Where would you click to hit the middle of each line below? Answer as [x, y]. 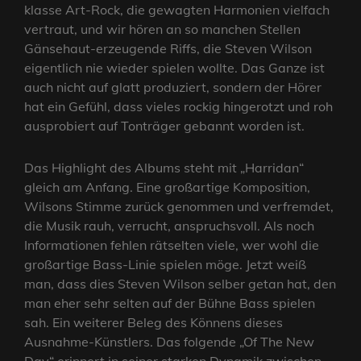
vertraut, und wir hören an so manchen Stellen [162, 29]
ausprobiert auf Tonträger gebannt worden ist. [164, 126]
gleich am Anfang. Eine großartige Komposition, [167, 187]
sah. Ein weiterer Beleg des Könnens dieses [154, 323]
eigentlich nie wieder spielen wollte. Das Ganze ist [174, 68]
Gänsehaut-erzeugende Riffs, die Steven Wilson [168, 49]
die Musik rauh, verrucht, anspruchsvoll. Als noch [169, 226]
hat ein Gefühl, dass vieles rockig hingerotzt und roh [178, 107]
